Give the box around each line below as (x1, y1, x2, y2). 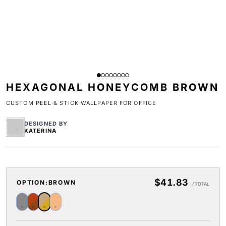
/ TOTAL (192, 181, 209, 187)
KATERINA (24, 127, 56, 134)
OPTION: (17, 179, 48, 186)
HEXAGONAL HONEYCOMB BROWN (6, 81, 219, 93)
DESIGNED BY (24, 120, 68, 127)
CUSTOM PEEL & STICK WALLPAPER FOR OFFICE (6, 99, 156, 106)
